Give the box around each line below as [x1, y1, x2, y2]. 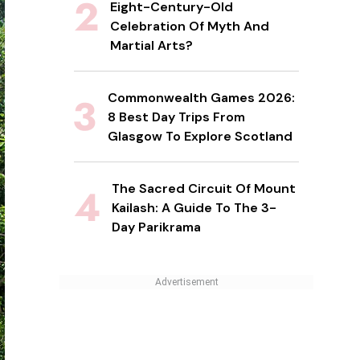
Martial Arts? [110, 37, 193, 55]
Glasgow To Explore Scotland [108, 128, 292, 145]
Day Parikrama [112, 219, 201, 236]
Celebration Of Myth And [110, 18, 269, 35]
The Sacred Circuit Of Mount [112, 180, 296, 198]
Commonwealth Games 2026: [108, 89, 295, 107]
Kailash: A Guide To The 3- [112, 199, 276, 217]
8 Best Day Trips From [108, 108, 245, 126]
